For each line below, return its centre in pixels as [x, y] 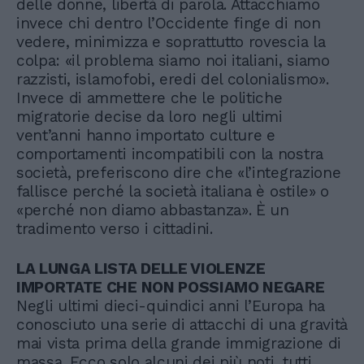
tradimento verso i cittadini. [115, 228]
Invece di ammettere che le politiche [149, 97]
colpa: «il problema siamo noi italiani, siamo [173, 60]
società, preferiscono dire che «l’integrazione [179, 172]
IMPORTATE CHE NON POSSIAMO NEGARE [171, 287]
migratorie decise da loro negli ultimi [149, 116]
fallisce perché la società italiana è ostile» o [173, 191]
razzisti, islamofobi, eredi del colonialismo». [173, 79]
